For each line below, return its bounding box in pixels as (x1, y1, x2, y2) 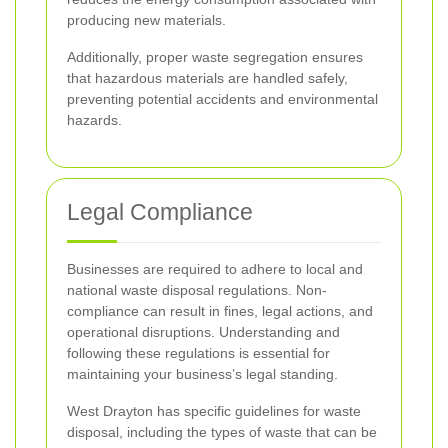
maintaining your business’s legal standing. (67, 366, 338, 383)
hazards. (67, 112, 122, 129)
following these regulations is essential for (67, 345, 330, 362)
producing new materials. (67, 12, 226, 29)
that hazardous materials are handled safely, (67, 70, 348, 87)
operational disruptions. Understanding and (67, 324, 340, 341)
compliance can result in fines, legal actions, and (67, 303, 373, 320)
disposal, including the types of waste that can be (67, 424, 377, 441)
